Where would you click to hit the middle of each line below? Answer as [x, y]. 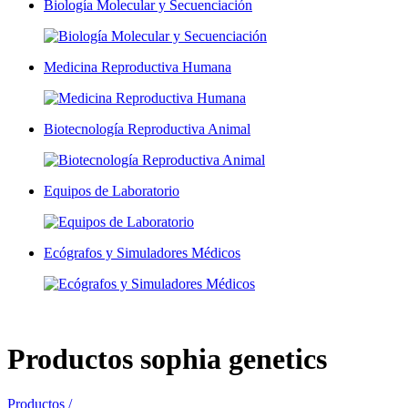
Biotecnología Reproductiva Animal [147, 128]
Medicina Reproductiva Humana [138, 66]
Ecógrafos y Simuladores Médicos [142, 252]
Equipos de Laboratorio [112, 190]
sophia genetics [234, 359]
